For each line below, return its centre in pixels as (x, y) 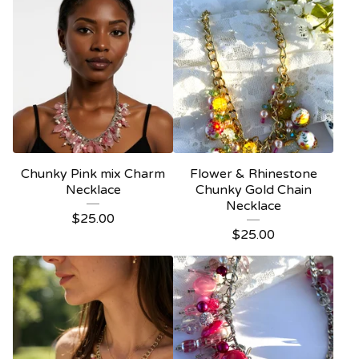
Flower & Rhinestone (253, 174)
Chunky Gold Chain (253, 190)
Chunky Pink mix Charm (93, 174)
